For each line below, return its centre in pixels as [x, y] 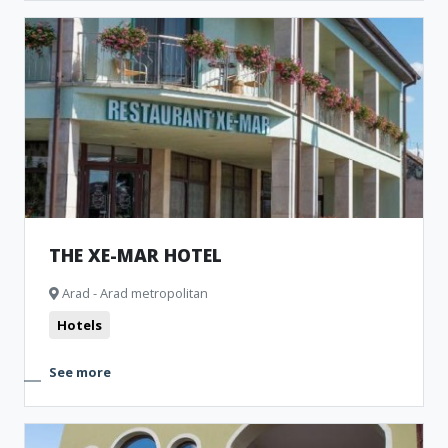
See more [80, 372]
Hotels [79, 325]
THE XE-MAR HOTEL [135, 255]
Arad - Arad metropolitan [133, 293]
